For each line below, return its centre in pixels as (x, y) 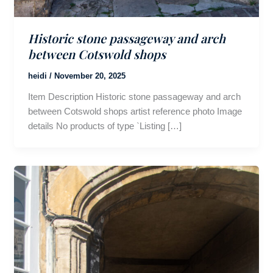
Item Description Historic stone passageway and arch (134, 97)
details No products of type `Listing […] (105, 126)
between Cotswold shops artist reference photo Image (135, 112)
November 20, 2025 (90, 76)
